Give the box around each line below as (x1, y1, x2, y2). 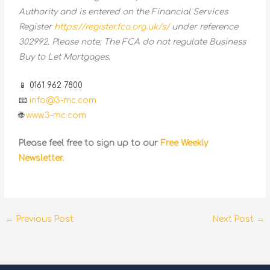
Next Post (212, 215, 256, 224)
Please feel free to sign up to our (19, 139, 161, 148)
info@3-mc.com (30, 95, 97, 105)
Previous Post (14, 215, 74, 224)
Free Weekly (160, 139, 209, 148)
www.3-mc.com (26, 110, 87, 120)
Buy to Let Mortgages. (19, 52, 111, 61)
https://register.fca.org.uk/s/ (54, 22, 170, 31)
